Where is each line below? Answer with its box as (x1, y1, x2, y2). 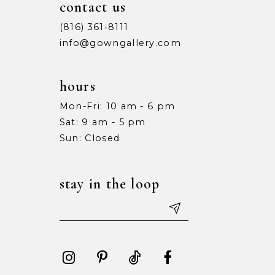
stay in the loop (59, 174, 160, 193)
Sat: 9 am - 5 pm (59, 117, 146, 128)
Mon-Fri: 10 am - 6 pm (59, 101, 176, 112)
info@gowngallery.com (59, 37, 182, 49)
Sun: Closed (59, 133, 120, 144)
